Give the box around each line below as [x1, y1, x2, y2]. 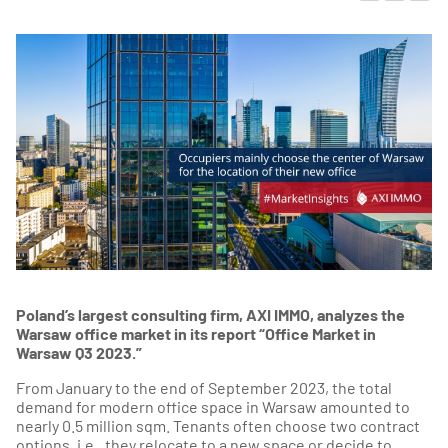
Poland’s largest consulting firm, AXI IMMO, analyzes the [16, 304, 405, 324]
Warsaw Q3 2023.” [16, 342, 142, 362]
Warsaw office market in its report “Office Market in [16, 323, 376, 343]
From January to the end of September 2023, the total [16, 377, 392, 397]
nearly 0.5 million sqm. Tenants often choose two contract [16, 415, 420, 435]
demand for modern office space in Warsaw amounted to [16, 396, 410, 416]
